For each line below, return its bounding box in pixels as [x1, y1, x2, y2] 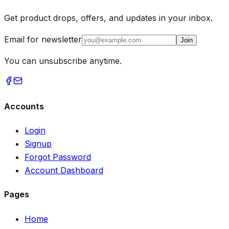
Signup [25, 139, 52, 149]
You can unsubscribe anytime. [4, 55, 122, 66]
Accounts [4, 101, 44, 111]
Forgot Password [25, 152, 91, 163]
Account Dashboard [25, 165, 103, 176]
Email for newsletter [4, 34, 82, 44]
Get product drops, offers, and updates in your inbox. [4, 12, 213, 23]
